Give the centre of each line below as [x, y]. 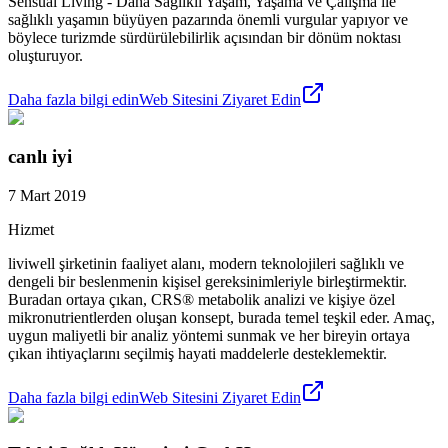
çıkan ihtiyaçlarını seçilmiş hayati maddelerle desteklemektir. [197, 353]
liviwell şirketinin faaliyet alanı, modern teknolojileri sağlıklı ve [206, 263]
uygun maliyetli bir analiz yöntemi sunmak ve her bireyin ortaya [209, 335]
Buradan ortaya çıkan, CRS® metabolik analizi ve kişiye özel [201, 299]
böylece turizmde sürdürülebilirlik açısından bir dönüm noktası [204, 38]
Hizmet [31, 229]
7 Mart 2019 [47, 195]
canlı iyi [40, 157]
